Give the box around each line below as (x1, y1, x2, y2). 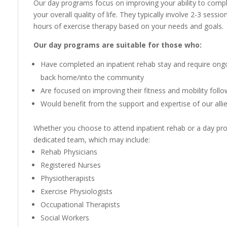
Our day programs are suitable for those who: (33, 40, 202, 50)
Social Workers (41, 213, 90, 222)
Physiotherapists (41, 173, 95, 183)
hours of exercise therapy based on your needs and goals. (33, 21, 224, 31)
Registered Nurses (41, 160, 101, 170)
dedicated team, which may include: (33, 135, 150, 144)
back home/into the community (41, 72, 144, 82)
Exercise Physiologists (41, 186, 113, 196)
